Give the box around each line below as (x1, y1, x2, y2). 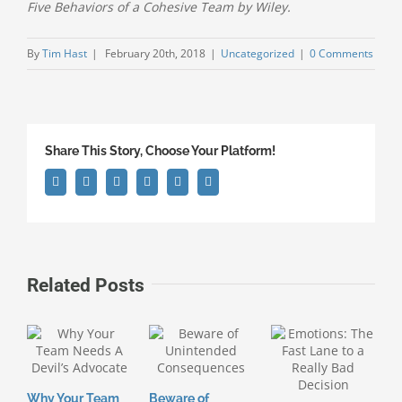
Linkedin (119, 174, 165, 188)
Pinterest (180, 174, 224, 188)
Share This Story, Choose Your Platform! (45, 144, 275, 159)
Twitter (89, 174, 126, 188)
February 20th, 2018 (105, 46, 205, 62)
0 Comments (310, 46, 373, 62)
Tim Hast (42, 46, 87, 62)
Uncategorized (221, 46, 294, 62)
